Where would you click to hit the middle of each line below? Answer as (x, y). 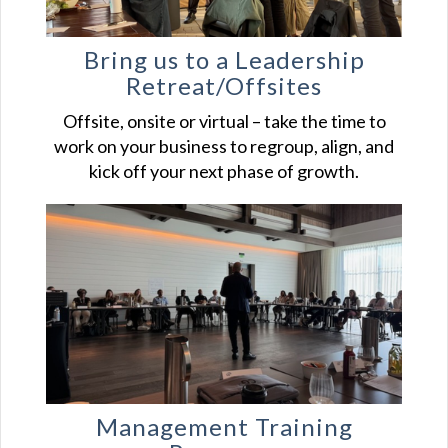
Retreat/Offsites (224, 85)
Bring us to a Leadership (224, 59)
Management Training (224, 427)
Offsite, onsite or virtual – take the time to (224, 120)
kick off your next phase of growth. (224, 170)
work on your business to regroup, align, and (224, 145)
